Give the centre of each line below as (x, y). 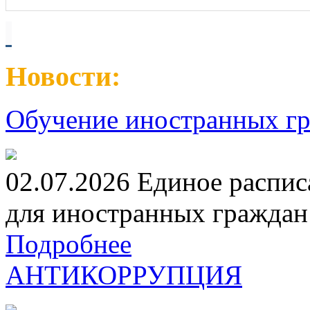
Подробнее (69, 244)
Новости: (63, 77)
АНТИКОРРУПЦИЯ (124, 275)
